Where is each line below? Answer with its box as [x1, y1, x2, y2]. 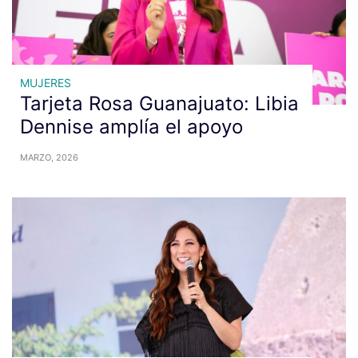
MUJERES [20, 76, 71, 89]
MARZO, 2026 [20, 152, 78, 163]
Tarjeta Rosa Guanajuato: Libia [20, 92, 299, 115]
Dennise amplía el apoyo [20, 115, 243, 138]
